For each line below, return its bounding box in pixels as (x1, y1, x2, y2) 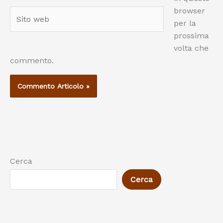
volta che (174, 43, 209, 53)
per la (174, 18, 196, 28)
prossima (174, 31, 209, 41)
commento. (10, 56, 54, 66)
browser (174, 6, 205, 16)
